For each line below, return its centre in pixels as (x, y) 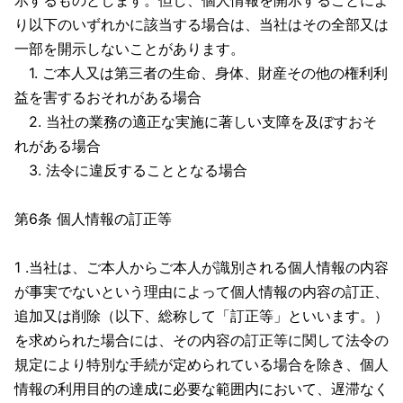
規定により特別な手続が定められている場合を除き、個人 (201, 364)
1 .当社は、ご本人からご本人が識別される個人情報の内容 (201, 267)
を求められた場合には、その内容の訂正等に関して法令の (201, 340)
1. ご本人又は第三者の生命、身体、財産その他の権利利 (201, 73)
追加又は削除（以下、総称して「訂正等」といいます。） (201, 316)
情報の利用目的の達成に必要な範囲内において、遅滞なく (201, 389)
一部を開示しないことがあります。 (130, 49)
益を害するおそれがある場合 (108, 97)
